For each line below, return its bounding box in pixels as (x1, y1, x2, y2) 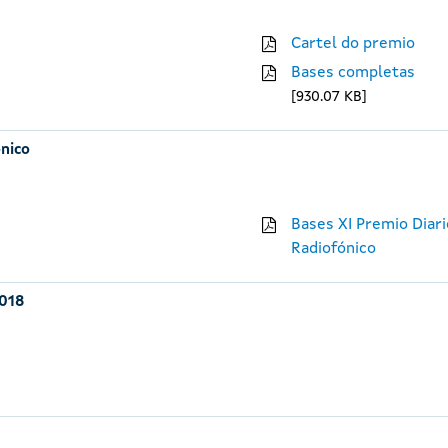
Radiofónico (290, 241, 376, 258)
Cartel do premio (290, 35, 415, 52)
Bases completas (290, 64, 415, 81)
